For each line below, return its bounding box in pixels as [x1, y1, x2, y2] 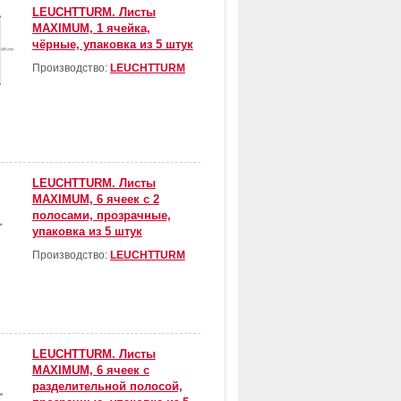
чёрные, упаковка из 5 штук [31, 38, 193, 52]
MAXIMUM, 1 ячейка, [31, 21, 150, 36]
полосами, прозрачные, [31, 209, 171, 223]
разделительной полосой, [31, 380, 183, 394]
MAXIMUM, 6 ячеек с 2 [31, 192, 159, 207]
